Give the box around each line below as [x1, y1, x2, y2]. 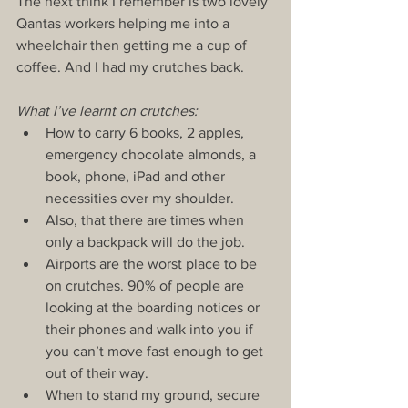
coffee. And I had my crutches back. [16, 58, 244, 75]
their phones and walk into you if [46, 321, 257, 337]
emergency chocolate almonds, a [46, 146, 260, 162]
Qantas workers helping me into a [16, 15, 233, 31]
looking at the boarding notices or [46, 299, 263, 315]
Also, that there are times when [46, 211, 248, 228]
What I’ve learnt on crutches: [16, 102, 198, 118]
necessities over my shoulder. [46, 189, 241, 206]
